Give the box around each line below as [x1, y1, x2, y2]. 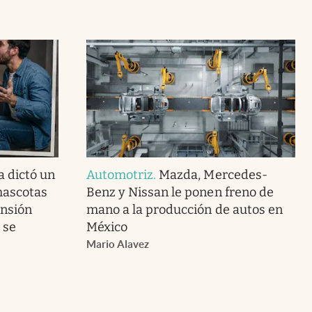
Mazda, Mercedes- [159, 166, 267, 182]
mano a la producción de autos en [86, 201, 283, 217]
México [86, 219, 128, 235]
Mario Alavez [86, 237, 149, 250]
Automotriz [86, 166, 154, 182]
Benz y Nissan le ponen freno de [86, 184, 274, 200]
